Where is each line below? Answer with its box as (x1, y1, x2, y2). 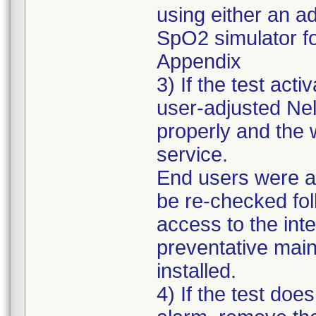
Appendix (157, 50, 241, 73)
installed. (157, 260, 236, 282)
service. (157, 143, 228, 166)
